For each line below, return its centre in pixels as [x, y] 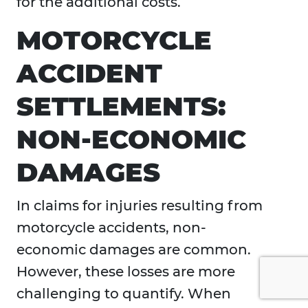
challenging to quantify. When [124, 294]
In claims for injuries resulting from [140, 206]
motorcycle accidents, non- [111, 228]
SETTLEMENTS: [121, 107]
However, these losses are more [126, 272]
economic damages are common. [134, 250]
